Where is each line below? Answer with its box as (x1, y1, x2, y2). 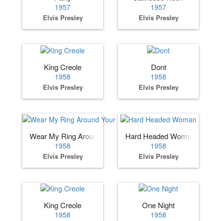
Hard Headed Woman (125, 130, 195, 141)
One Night (142, 200, 175, 211)
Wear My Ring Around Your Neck (30, 130, 137, 141)
